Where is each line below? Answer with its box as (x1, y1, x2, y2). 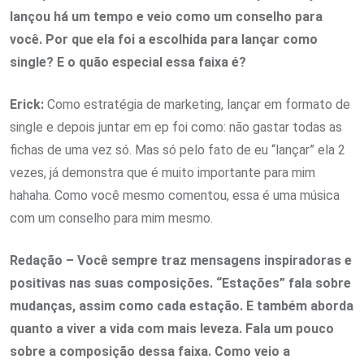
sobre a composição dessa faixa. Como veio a (10, 344, 290, 359)
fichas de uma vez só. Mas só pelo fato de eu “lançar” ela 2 (10, 142, 345, 158)
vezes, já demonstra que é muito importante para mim (10, 165, 315, 180)
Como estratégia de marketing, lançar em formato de (44, 97, 350, 112)
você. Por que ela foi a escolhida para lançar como (10, 32, 318, 47)
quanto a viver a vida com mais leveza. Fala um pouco (10, 321, 334, 336)
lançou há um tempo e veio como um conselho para (10, 9, 323, 24)
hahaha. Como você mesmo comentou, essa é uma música (10, 188, 340, 203)
